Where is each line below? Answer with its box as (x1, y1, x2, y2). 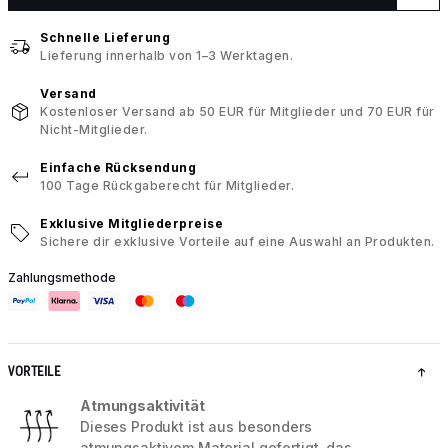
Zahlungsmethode (8, 270, 116, 286)
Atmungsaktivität (80, 397, 205, 415)
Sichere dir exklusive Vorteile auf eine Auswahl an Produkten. (40, 234, 435, 250)
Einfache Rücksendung (40, 160, 196, 176)
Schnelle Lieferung (40, 30, 170, 46)
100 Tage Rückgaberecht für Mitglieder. (40, 178, 294, 194)
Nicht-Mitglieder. (40, 122, 148, 138)
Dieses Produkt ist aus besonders (80, 418, 312, 436)
